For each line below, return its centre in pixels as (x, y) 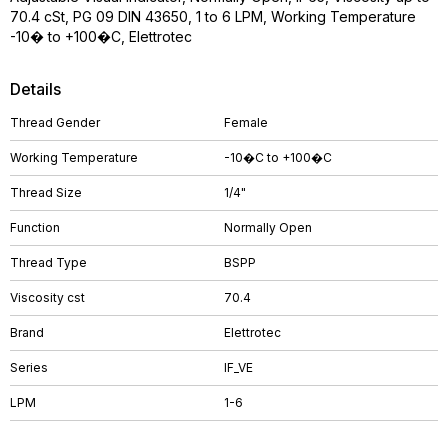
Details (35, 89)
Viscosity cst (47, 297)
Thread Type (48, 262)
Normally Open (268, 227)
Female (246, 122)
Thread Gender (55, 122)
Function (35, 227)
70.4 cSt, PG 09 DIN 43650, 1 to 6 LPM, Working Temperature (213, 16)
